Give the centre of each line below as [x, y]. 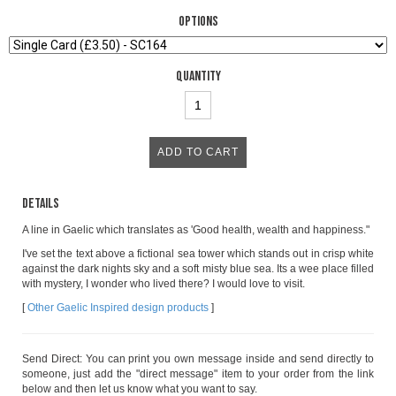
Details [41, 204]
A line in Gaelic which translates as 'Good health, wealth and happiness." [196, 230]
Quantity [198, 77]
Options [198, 22]
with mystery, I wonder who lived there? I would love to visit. [164, 284]
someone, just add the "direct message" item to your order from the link [198, 374]
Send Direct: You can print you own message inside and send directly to [198, 359]
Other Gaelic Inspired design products [118, 308]
